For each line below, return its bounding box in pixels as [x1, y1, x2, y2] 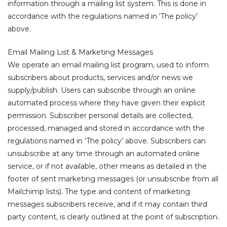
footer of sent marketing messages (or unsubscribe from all [8, 174, 218, 183]
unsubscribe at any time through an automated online [8, 149, 200, 158]
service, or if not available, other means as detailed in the [8, 162, 207, 171]
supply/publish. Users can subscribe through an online [8, 86, 196, 95]
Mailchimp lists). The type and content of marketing [8, 187, 190, 196]
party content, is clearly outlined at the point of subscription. [8, 212, 219, 221]
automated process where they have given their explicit [8, 98, 205, 107]
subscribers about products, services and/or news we [8, 73, 193, 82]
